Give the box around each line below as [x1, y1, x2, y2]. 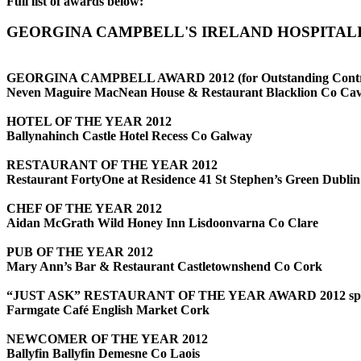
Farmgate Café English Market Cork [6, 303, 210, 317]
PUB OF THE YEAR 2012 [6, 245, 153, 259]
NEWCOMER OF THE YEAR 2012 [6, 332, 208, 346]
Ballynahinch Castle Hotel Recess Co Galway [6, 129, 252, 143]
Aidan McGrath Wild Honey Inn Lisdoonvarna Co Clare [6, 216, 318, 230]
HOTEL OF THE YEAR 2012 [6, 114, 172, 128]
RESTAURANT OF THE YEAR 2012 [6, 158, 218, 172]
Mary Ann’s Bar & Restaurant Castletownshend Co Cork [6, 259, 322, 273]
